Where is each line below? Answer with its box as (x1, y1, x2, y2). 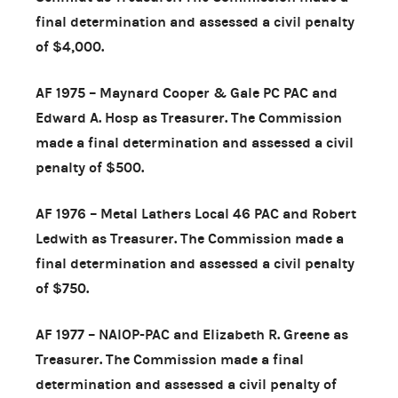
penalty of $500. (36, 158, 144, 176)
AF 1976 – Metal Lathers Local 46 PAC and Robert (36, 204, 356, 222)
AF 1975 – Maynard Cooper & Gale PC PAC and (36, 84, 338, 101)
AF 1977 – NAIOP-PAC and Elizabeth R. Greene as (36, 325, 348, 343)
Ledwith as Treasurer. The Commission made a (36, 229, 344, 247)
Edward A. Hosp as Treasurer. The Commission (36, 108, 342, 126)
